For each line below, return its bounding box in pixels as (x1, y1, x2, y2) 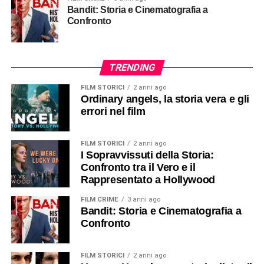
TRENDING (107, 62, 157, 74)
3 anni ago (127, 196, 160, 204)
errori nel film (80, 105, 146, 118)
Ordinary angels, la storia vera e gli (80, 93, 249, 105)
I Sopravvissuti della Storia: (80, 149, 214, 161)
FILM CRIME (80, 196, 118, 204)
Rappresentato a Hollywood (80, 174, 216, 186)
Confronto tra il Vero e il (80, 161, 196, 174)
